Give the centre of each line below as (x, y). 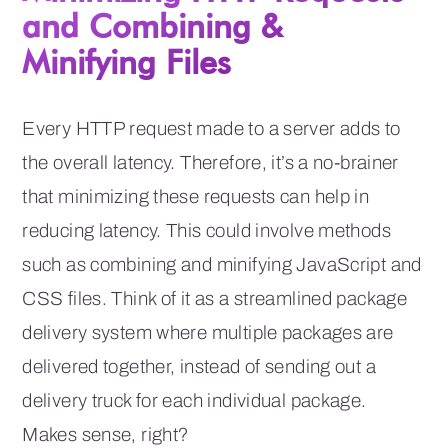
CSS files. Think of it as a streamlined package (215, 298)
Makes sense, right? (105, 434)
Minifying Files (127, 61)
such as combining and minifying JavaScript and (222, 264)
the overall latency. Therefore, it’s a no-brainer (210, 162)
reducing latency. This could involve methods (206, 230)
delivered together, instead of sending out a (199, 366)
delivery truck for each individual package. (194, 400)
